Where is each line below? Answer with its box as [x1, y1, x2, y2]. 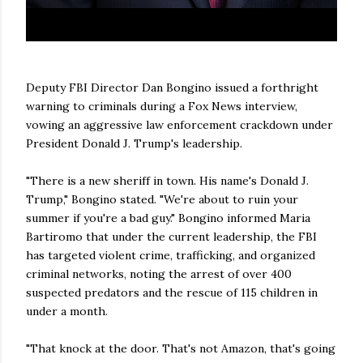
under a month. [26, 304, 111, 319]
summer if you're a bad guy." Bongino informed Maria [26, 211, 310, 226]
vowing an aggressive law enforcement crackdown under [26, 117, 333, 133]
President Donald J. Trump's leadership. [26, 136, 246, 152]
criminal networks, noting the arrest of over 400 [26, 267, 292, 282]
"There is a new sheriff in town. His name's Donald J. [26, 173, 309, 189]
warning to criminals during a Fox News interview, [26, 99, 297, 114]
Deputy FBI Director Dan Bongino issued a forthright [26, 80, 318, 96]
